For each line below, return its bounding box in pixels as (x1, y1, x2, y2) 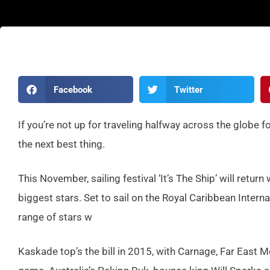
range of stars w (18, 211, 92, 223)
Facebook (53, 84, 92, 95)
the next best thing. (18, 138, 105, 150)
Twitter (174, 84, 204, 95)
